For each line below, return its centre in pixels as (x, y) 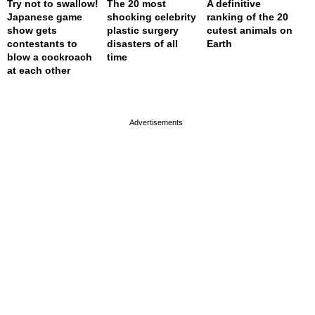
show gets (32, 31)
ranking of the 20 (248, 17)
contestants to (42, 44)
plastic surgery (143, 31)
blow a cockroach (50, 57)
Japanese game (45, 17)
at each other (39, 71)
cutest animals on (250, 31)
